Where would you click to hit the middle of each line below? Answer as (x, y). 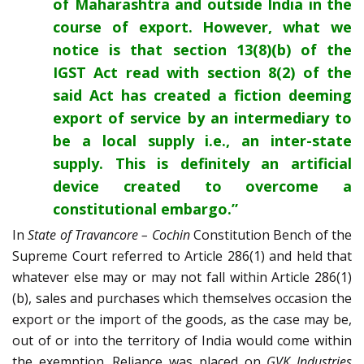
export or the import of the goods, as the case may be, (182, 320)
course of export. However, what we (202, 27)
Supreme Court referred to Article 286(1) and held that (182, 256)
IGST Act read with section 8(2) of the (202, 73)
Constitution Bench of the (271, 235)
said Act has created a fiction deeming (202, 95)
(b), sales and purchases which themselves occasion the (182, 299)
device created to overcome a (202, 186)
